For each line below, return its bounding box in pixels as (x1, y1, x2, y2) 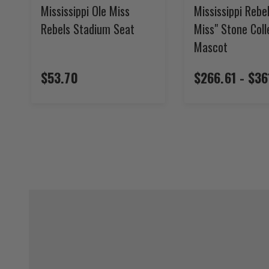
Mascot (194, 37, 228, 56)
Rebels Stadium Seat (41, 19, 134, 38)
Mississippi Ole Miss (41, 1, 130, 20)
